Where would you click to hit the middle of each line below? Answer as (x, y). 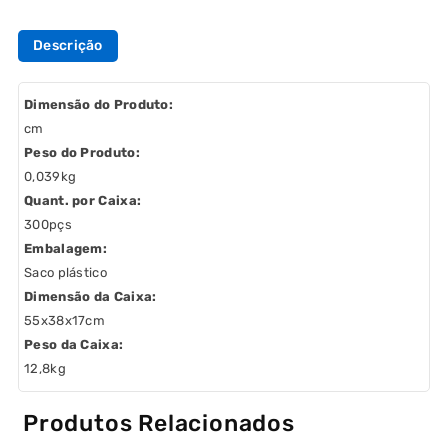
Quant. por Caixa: (83, 200)
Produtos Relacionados (159, 422)
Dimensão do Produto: (98, 104)
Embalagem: (65, 248)
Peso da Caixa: (74, 344)
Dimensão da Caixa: (90, 296)
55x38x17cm (64, 320)
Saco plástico (65, 272)
